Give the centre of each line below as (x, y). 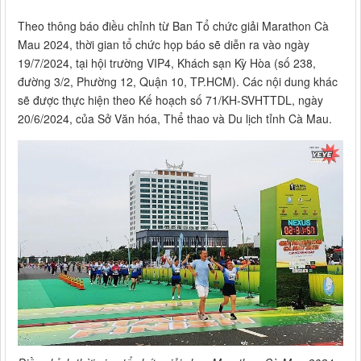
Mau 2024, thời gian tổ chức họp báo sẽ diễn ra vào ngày (164, 45)
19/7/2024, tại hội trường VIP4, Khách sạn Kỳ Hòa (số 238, (167, 63)
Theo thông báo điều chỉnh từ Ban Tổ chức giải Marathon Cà (173, 26)
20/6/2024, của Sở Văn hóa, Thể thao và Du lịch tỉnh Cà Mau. (175, 119)
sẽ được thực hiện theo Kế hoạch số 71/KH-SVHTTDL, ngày (170, 100)
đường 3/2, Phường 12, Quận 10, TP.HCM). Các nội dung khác (178, 82)
